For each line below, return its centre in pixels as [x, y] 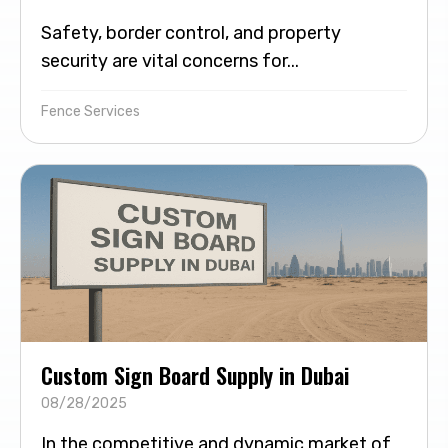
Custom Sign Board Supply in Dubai [195, 374]
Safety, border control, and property [191, 33]
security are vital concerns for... [170, 61]
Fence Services [90, 112]
